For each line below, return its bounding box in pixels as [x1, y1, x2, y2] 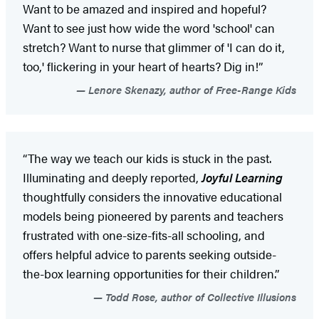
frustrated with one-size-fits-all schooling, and [23, 226, 265, 244]
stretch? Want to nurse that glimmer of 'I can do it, [23, 38, 285, 56]
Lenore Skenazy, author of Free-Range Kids [85, 81, 296, 97]
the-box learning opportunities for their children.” [23, 264, 279, 282]
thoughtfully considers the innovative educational [23, 187, 282, 205]
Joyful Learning [202, 168, 283, 186]
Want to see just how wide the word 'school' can [23, 19, 275, 36]
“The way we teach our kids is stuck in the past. [23, 149, 271, 167]
